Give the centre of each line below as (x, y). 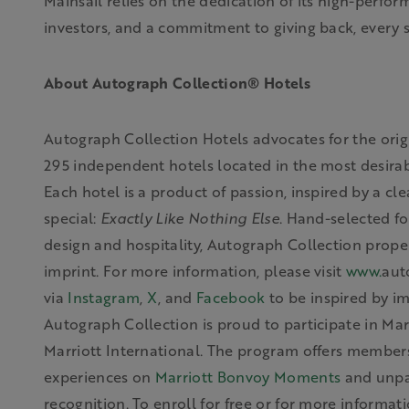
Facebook (231, 297)
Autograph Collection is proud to (164, 324)
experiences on (100, 377)
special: (72, 218)
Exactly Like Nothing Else (189, 218)
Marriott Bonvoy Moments (248, 377)
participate (322, 324)
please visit (305, 271)
